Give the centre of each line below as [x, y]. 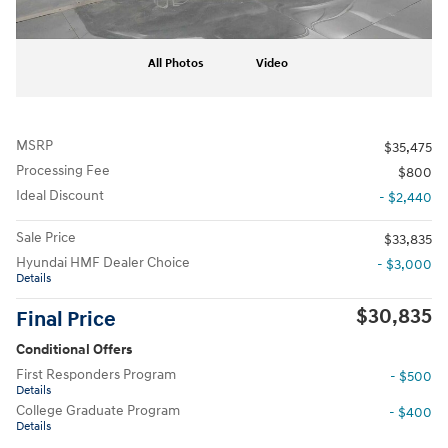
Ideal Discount [60, 195]
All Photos [176, 63]
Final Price [66, 320]
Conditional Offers [74, 349]
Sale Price [46, 237]
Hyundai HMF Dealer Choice [103, 262]
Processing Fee [63, 170]
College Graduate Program [98, 410]
